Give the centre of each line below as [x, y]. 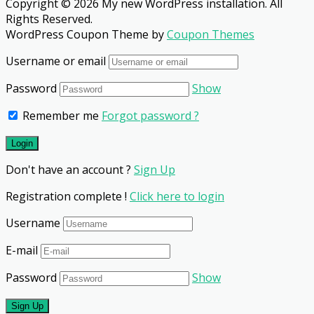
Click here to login [177, 197]
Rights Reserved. [49, 19]
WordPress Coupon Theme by [86, 35]
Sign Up [155, 170]
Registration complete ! [68, 197]
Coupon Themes [211, 35]
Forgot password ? [150, 116]
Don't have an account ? [70, 170]
